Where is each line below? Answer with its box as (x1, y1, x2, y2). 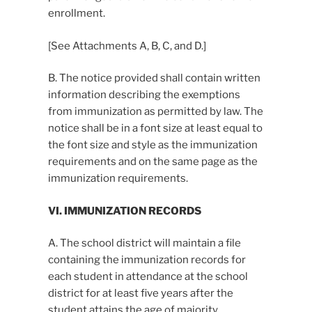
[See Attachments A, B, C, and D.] (47, 39, 206, 52)
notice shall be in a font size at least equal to (47, 122, 263, 135)
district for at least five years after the (47, 287, 233, 300)
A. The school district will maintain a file (47, 237, 241, 250)
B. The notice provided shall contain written (47, 72, 260, 85)
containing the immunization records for (47, 253, 246, 267)
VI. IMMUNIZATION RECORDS (47, 204, 201, 217)
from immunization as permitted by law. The (47, 105, 263, 118)
